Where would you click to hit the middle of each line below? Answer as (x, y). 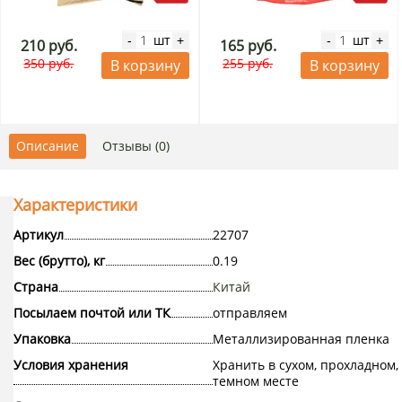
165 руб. (248, 46)
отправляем (249, 313)
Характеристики (75, 205)
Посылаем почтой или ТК (92, 313)
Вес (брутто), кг (59, 261)
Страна (36, 287)
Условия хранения (71, 365)
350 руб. (49, 64)
